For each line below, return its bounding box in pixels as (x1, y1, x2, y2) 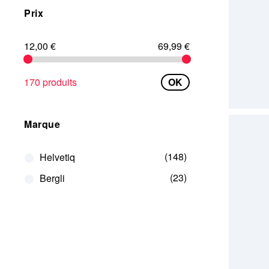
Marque (24, 117, 60, 131)
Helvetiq (39, 150, 75, 164)
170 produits (24, 75, 77, 89)
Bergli (39, 171, 65, 185)
